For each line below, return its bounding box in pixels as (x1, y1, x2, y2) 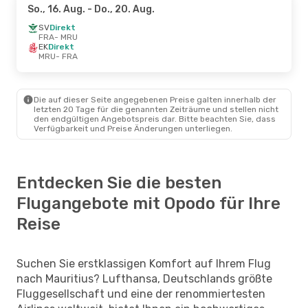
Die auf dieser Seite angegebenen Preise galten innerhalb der (34, 94, 276, 104)
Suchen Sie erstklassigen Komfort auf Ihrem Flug (16, 256, 271, 270)
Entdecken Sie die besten (16, 173, 221, 192)
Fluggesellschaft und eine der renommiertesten (16, 287, 265, 300)
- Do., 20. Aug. (85, 3, 155, 15)
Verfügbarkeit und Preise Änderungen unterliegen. (34, 123, 232, 133)
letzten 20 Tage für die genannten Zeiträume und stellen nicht (34, 104, 278, 114)
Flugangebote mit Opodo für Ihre (16, 193, 280, 213)
